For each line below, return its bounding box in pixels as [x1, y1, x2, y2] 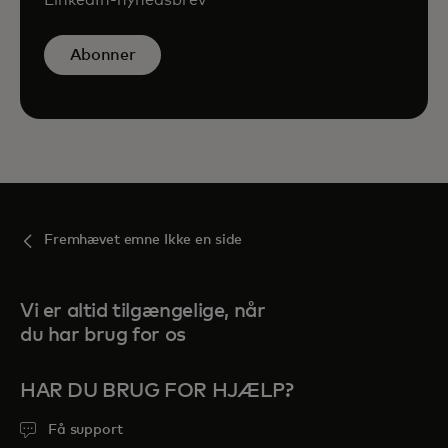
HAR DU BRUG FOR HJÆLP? [20, 380, 294, 401]
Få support [48, 422, 123, 437]
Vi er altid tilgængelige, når [20, 300, 266, 321]
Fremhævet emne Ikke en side [44, 232, 243, 247]
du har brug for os [20, 324, 186, 345]
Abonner [69, 47, 136, 64]
